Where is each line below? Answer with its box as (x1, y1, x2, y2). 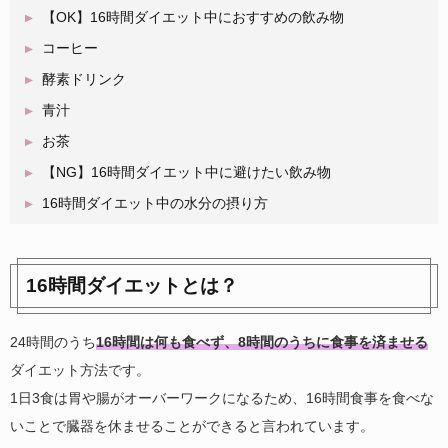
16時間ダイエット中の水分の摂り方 (42, 194, 268, 211)
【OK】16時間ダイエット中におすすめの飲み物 (42, 8, 344, 25)
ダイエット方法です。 (10, 361, 150, 378)
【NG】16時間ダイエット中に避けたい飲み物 (42, 163, 331, 180)
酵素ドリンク (42, 70, 126, 87)
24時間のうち (10, 333, 96, 350)
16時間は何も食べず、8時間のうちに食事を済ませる (96, 333, 428, 350)
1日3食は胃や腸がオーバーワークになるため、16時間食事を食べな (10, 389, 434, 406)
